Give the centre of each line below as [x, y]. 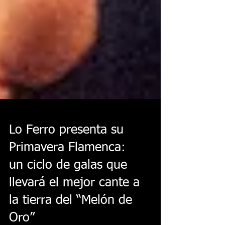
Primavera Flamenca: [67, 175]
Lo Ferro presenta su [66, 157]
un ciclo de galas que [68, 193]
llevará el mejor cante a [74, 210]
